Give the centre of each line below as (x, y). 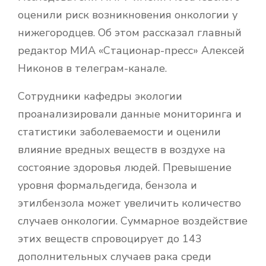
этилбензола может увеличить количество (129, 203)
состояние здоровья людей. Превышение (125, 167)
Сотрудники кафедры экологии (100, 96)
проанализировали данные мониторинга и (130, 114)
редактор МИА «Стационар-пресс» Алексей (131, 50)
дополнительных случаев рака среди (115, 256)
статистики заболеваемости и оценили (119, 132)
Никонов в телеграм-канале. (92, 68)
